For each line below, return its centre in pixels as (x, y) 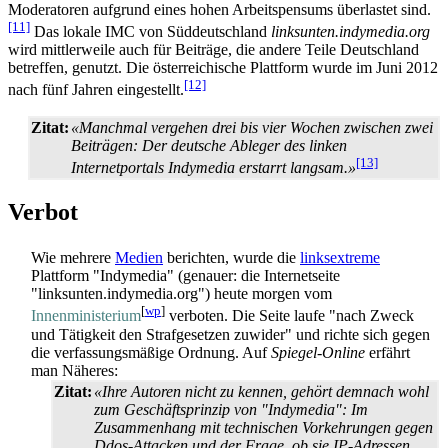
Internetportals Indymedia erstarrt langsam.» (213, 167)
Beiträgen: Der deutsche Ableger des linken (209, 145)
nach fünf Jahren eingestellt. (96, 90)
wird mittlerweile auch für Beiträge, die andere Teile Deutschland (213, 50)
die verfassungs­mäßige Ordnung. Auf (151, 352)
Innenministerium (86, 316)
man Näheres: (74, 370)
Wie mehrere (73, 258)
